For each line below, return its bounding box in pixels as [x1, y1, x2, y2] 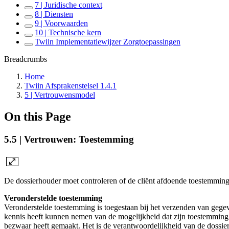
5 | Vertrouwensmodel [25, 90, 95, 99]
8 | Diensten [35, 10, 73, 18]
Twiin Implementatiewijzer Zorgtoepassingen [35, 37, 180, 46]
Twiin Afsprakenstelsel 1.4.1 [25, 81, 117, 90]
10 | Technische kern [35, 28, 101, 37]
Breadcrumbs [4, 55, 47, 63]
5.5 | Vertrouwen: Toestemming [4, 133, 134, 145]
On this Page [4, 109, 71, 123]
